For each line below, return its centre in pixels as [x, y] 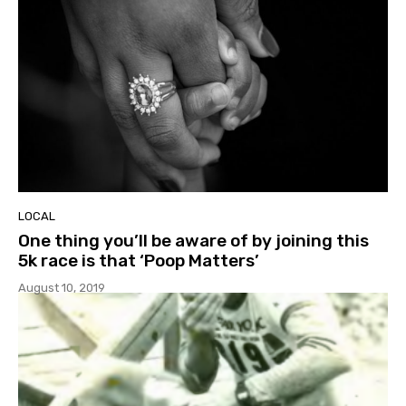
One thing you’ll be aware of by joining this [193, 240]
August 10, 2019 [62, 287]
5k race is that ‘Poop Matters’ [139, 260]
